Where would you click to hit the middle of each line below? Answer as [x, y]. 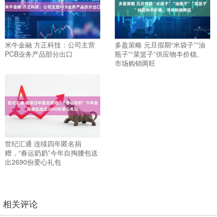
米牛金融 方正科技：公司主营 [50, 44]
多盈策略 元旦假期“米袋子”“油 [160, 44]
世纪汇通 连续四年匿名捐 [43, 143]
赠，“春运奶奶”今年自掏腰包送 [51, 152]
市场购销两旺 [135, 63]
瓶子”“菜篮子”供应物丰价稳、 [159, 54]
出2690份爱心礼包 [33, 162]
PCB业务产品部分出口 [39, 54]
